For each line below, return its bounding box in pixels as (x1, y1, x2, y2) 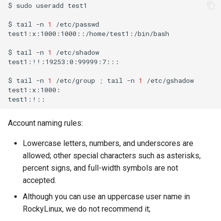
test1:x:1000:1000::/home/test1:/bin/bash (8, 29, 169, 38)
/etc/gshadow (147, 75, 194, 85)
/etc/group (56, 75, 95, 85)
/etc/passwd (56, 19, 99, 29)
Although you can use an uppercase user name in (23, 192, 190, 201)
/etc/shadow (56, 47, 99, 57)
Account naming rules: (8, 118, 83, 128)
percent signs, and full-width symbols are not (23, 163, 178, 173)
